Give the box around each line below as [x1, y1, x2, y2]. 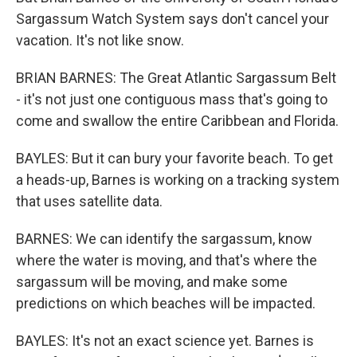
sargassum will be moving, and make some [16, 273, 288, 290]
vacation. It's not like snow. [16, 32, 184, 49]
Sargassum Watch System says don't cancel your [16, 10, 329, 27]
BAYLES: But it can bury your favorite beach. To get [16, 150, 333, 167]
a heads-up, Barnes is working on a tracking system [16, 171, 339, 188]
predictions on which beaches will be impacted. [16, 295, 316, 312]
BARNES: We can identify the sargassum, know [16, 230, 312, 247]
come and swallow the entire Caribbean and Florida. [16, 112, 339, 129]
